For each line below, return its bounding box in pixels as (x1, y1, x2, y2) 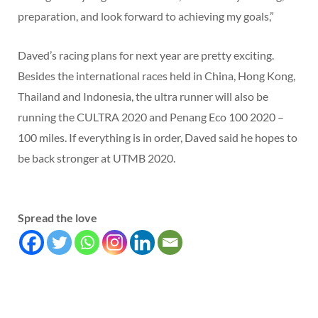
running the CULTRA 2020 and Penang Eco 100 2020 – (18, 110, 284, 124)
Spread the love (18, 211, 97, 225)
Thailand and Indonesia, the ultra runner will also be (18, 89, 268, 104)
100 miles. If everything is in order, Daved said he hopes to (18, 131, 297, 145)
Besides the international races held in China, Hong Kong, (18, 69, 295, 83)
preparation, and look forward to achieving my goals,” (18, 9, 274, 23)
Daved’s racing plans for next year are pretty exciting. (18, 48, 274, 62)
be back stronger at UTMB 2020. (18, 151, 175, 165)
